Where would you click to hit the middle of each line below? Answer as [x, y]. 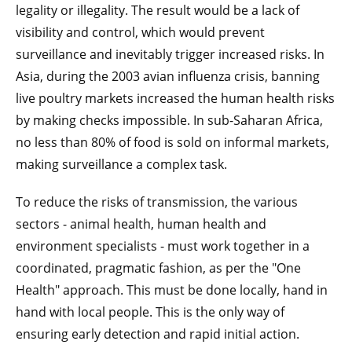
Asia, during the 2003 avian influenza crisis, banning [168, 76]
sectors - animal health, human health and [141, 224]
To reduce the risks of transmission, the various [157, 202]
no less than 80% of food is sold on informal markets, [172, 142]
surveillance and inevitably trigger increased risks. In [170, 54]
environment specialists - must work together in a [163, 246]
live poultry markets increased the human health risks [175, 98]
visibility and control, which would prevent [140, 32]
